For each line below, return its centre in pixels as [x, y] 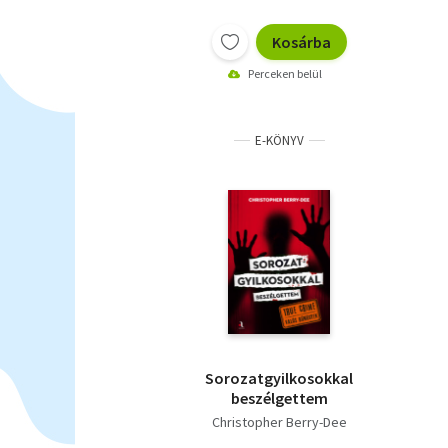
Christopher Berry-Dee [279, 421]
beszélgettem [279, 397]
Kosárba [301, 41]
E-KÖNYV [279, 140]
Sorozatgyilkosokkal [279, 377]
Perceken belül [285, 73]
